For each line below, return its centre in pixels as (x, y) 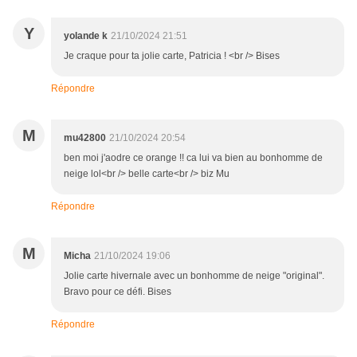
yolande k (86, 36)
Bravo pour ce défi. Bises (118, 292)
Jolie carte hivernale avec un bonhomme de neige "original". (194, 276)
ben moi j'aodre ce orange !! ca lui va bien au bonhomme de (193, 158)
